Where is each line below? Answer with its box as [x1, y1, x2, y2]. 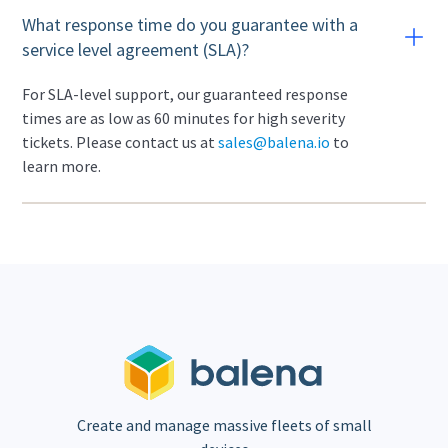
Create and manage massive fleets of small [76, 414, 372, 435]
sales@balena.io [218, 132, 331, 152]
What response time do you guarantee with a [22, 13, 359, 36]
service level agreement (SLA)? [22, 38, 250, 61]
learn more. [22, 156, 102, 176]
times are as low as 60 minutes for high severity [22, 108, 346, 128]
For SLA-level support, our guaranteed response [22, 84, 349, 104]
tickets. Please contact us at [22, 132, 219, 152]
